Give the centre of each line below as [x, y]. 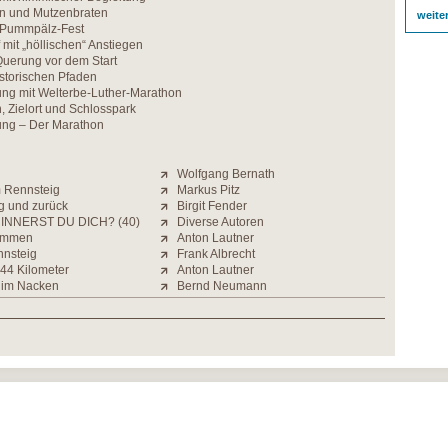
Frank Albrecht [216, 254]
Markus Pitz [208, 190]
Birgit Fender [212, 206]
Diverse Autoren [220, 222]
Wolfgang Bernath [226, 174]
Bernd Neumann [222, 286]
